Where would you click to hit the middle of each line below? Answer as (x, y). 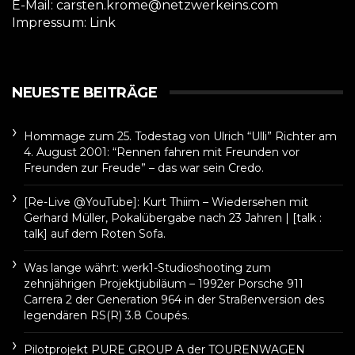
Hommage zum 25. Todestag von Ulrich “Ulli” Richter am (180, 136)
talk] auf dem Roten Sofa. (95, 233)
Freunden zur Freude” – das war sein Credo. (144, 168)
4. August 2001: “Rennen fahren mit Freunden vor (162, 152)
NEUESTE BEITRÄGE (85, 92)
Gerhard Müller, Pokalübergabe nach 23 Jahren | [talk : (173, 218)
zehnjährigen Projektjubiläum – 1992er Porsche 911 (164, 283)
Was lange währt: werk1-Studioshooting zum (147, 267)
